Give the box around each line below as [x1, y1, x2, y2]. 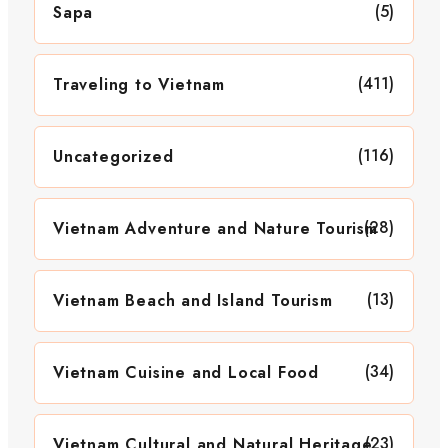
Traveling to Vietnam [53, 73, 225, 97]
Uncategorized [53, 145, 174, 169]
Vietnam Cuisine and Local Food [53, 361, 319, 385]
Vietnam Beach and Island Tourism [53, 289, 333, 313]
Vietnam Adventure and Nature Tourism [53, 217, 378, 241]
